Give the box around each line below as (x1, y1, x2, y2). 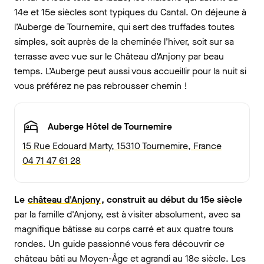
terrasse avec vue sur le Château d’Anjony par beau (14, 49, 224, 62)
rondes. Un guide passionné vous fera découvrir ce (14, 237, 225, 250)
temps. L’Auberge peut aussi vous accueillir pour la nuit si (14, 64, 246, 77)
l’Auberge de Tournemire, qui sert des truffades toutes (14, 20, 235, 33)
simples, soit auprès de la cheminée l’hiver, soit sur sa (14, 35, 234, 48)
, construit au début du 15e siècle (101, 193, 242, 206)
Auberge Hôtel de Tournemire (48, 120, 172, 133)
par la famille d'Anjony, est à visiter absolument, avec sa (14, 207, 240, 220)
